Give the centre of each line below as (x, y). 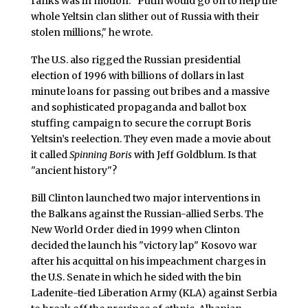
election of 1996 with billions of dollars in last (137, 76)
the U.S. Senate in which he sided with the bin (136, 277)
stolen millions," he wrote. (91, 33)
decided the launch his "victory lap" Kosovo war (144, 245)
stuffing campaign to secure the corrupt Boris (141, 123)
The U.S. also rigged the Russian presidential (135, 60)
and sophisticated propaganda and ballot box (138, 108)
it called (50, 155)
